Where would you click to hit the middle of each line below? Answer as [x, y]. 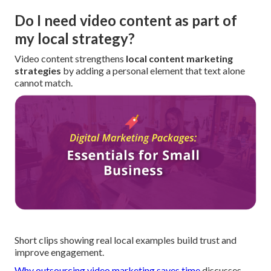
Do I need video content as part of [126, 21]
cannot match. [44, 83]
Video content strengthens [70, 59]
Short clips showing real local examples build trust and [126, 240]
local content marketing [179, 59]
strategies [38, 71]
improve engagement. [59, 252]
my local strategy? [75, 39]
